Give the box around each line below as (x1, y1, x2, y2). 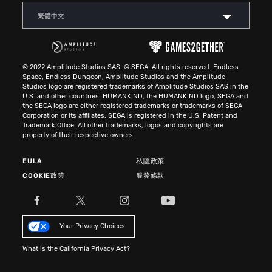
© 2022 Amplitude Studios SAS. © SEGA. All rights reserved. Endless (22, 63, 239, 72)
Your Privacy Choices (59, 222, 126, 231)
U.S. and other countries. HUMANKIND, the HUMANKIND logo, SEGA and (22, 92, 249, 101)
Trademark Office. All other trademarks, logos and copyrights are (22, 121, 224, 130)
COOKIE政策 (22, 172, 65, 180)
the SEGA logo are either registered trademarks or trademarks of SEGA (22, 102, 243, 110)
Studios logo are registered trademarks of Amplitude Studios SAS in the (22, 83, 249, 91)
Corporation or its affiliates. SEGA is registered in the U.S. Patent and (22, 112, 238, 120)
